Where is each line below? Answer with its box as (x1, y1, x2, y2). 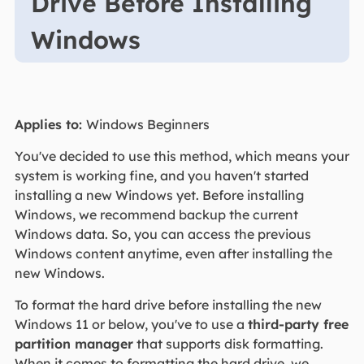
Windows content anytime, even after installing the (14, 245, 332, 262)
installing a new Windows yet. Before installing (14, 187, 304, 204)
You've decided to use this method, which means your (14, 148, 349, 165)
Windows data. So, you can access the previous (14, 226, 311, 243)
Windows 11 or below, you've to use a (14, 316, 248, 333)
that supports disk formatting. (132, 336, 323, 353)
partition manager (14, 336, 133, 353)
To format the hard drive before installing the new (14, 297, 322, 314)
